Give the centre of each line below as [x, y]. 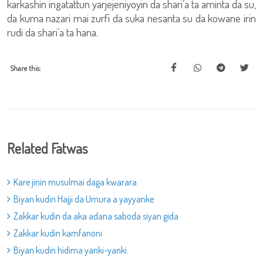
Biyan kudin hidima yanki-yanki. [71, 250]
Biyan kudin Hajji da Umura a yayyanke [84, 199]
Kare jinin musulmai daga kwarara [75, 182]
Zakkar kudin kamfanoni [58, 233]
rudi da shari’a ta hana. [53, 32]
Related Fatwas [47, 148]
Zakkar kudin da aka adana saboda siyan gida [96, 216]
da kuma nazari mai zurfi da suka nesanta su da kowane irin [131, 18]
